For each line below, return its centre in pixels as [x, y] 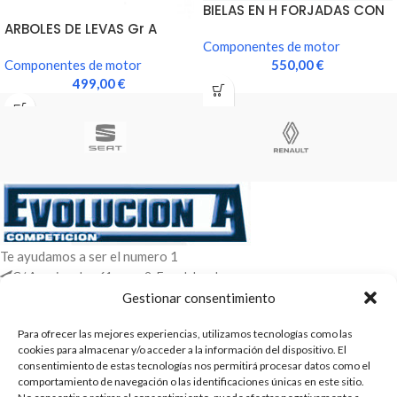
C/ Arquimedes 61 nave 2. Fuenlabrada [118, 276]
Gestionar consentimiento [198, 298]
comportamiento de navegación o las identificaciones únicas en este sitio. [191, 381]
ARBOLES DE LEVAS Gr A [81, 29]
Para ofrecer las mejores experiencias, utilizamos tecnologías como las [185, 334]
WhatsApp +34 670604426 [88, 296]
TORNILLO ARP [249, 29]
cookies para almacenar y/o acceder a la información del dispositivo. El [182, 350]
